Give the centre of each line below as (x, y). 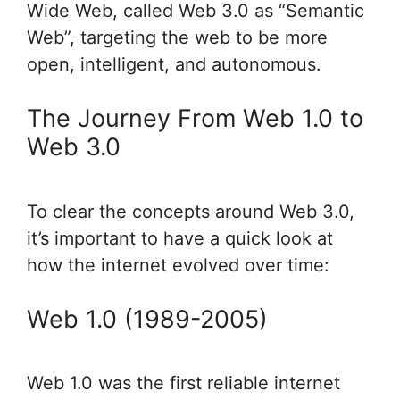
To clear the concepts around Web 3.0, (191, 211)
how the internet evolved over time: (178, 265)
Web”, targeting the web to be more (177, 38)
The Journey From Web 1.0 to (195, 119)
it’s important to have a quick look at (180, 238)
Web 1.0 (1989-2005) (147, 319)
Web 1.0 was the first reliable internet (183, 383)
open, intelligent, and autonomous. (174, 65)
